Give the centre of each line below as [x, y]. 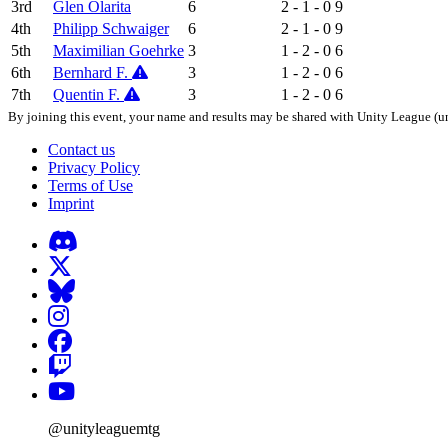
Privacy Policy [94, 167]
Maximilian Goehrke [118, 50]
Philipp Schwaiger [111, 28]
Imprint [71, 203]
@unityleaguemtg [104, 428]
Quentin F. [88, 94]
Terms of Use [90, 185]
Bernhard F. [92, 72]
